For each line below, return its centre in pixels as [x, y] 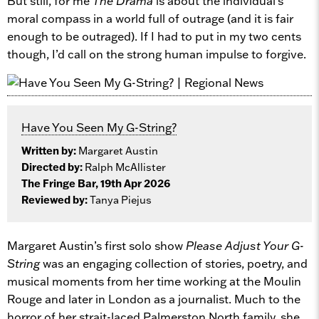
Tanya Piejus [121, 200]
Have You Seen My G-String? [99, 127]
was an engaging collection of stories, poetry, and [174, 263]
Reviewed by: [56, 200]
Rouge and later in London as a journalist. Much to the [154, 299]
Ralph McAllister [125, 167]
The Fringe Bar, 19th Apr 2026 [96, 183]
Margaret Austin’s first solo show [96, 245]
